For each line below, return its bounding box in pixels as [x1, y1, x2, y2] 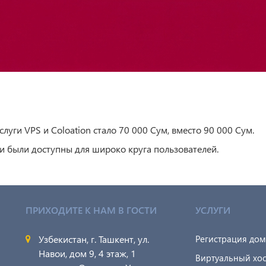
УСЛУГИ [195, 203, 231, 216]
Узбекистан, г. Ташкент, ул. [39, 232, 150, 245]
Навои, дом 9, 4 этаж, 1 [39, 246, 137, 259]
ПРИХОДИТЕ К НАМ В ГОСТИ [26, 203, 157, 216]
